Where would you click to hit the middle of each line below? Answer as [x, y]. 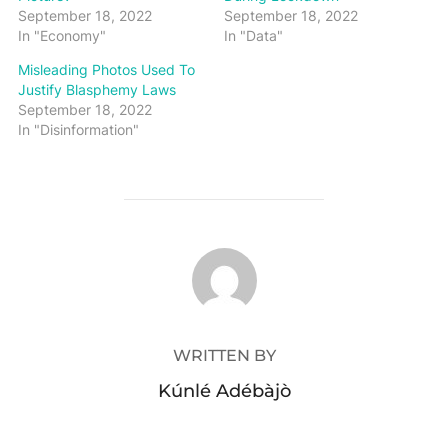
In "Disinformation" [78, 129]
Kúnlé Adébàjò [224, 391]
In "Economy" [61, 35]
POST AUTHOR [224, 258]
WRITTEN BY [224, 355]
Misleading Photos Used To [106, 69]
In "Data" [253, 35]
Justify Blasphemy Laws [96, 89]
